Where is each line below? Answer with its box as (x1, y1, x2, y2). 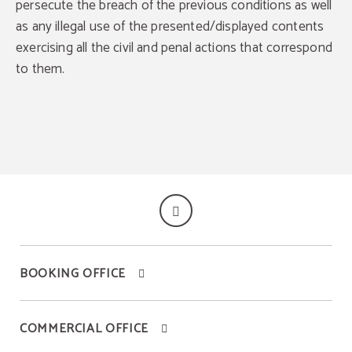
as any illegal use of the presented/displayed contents (16, 16, 324, 38)
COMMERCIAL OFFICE (20, 318, 148, 339)
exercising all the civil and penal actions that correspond (16, 37, 332, 59)
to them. (16, 58, 65, 80)
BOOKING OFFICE (20, 263, 126, 284)
